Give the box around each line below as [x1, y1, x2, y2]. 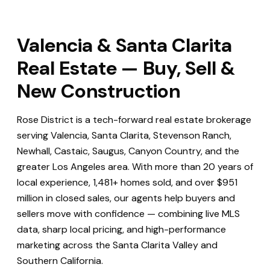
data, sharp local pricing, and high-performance [17, 223, 226, 236]
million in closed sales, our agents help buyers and [17, 192, 235, 204]
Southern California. [17, 254, 103, 267]
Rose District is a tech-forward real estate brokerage [17, 113, 251, 126]
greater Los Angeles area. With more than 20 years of [17, 160, 253, 173]
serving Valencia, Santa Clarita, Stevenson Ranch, [17, 129, 231, 142]
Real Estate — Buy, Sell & [17, 55, 235, 81]
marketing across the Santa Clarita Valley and [17, 239, 218, 251]
